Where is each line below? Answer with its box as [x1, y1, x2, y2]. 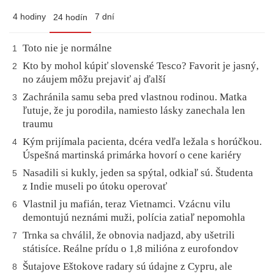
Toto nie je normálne [23, 42, 112, 54]
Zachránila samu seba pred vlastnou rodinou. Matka [23, 91, 247, 103]
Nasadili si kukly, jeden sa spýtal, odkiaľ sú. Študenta [23, 167, 253, 179]
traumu [23, 118, 53, 130]
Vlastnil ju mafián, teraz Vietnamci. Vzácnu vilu [23, 198, 231, 210]
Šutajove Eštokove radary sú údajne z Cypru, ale [23, 261, 232, 273]
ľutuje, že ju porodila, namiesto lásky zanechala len [23, 105, 245, 117]
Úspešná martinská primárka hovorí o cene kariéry [23, 149, 242, 161]
